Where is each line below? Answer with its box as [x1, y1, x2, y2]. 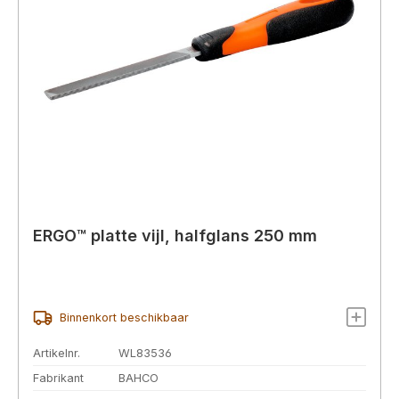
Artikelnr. [33, 346, 80, 361]
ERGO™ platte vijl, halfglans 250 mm [33, 225, 317, 245]
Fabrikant [33, 371, 84, 386]
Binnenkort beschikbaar [59, 311, 189, 325]
